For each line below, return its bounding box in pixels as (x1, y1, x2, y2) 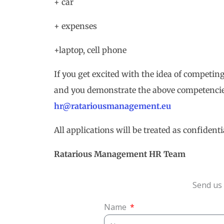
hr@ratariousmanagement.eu (54, 101, 171, 111)
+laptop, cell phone (54, 45, 126, 55)
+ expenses (54, 21, 97, 31)
